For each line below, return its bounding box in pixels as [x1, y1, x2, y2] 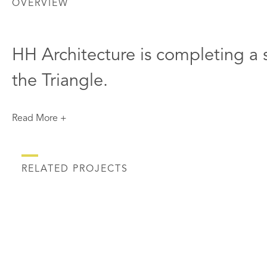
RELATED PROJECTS [21, 164, 128, 174]
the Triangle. [12, 72, 108, 90]
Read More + [12, 113, 67, 123]
